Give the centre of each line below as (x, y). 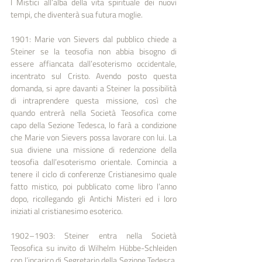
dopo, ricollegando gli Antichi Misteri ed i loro (94, 198)
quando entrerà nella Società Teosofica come (94, 112)
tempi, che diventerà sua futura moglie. (77, 14)
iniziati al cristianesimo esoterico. (67, 211)
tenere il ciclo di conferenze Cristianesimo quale (94, 174)
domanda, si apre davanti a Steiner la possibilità (94, 88)
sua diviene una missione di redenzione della (94, 149)
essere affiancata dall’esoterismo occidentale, (94, 63)
